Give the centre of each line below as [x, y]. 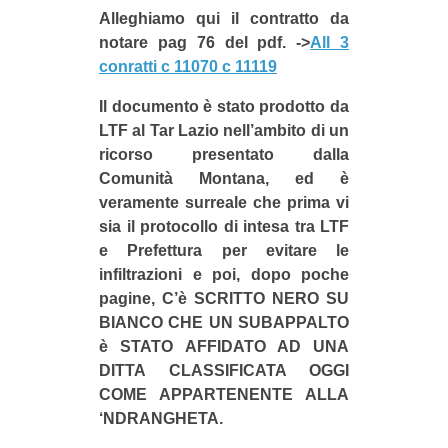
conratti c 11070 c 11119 [188, 66]
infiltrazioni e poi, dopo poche [224, 274]
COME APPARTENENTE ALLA [224, 394]
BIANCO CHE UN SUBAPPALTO [224, 322]
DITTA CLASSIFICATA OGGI [224, 370]
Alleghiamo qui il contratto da [224, 18]
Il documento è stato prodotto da [224, 106]
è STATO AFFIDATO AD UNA [224, 346]
